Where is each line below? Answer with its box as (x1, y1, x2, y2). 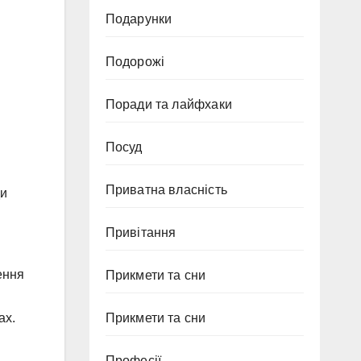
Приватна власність (105, 183, 228, 197)
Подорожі (105, 55, 165, 68)
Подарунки (105, 12, 172, 26)
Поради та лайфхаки (105, 98, 233, 111)
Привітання (105, 226, 176, 239)
